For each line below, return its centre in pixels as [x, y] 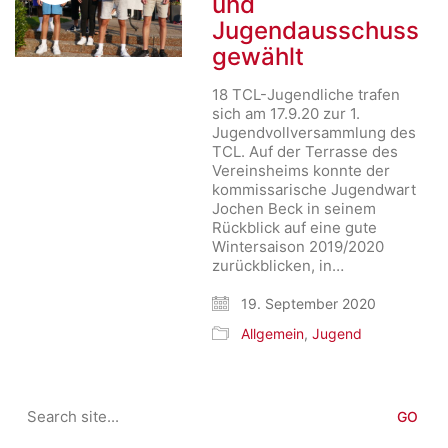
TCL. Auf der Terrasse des [305, 151]
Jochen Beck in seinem [294, 208]
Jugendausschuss [316, 30]
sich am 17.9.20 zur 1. [286, 113]
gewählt [258, 56]
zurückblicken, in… [278, 265]
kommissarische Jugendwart [314, 189]
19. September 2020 [307, 303]
